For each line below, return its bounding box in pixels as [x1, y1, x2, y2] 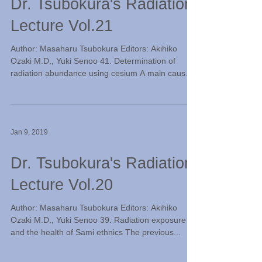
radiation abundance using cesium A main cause [11, 68, 190, 78]
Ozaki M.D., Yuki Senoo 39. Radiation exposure [11, 215, 186, 225]
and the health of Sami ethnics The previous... [11, 227, 181, 237]
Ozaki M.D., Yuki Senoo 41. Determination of [11, 56, 175, 65]
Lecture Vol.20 [11, 176, 113, 194]
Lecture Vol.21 [11, 17, 113, 35]
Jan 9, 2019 [11, 128, 48, 136]
